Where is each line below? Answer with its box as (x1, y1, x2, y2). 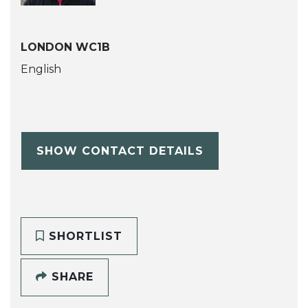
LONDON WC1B (21, 41, 110, 54)
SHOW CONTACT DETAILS (36, 144, 203, 157)
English (21, 63, 61, 76)
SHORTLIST (44, 229, 122, 243)
